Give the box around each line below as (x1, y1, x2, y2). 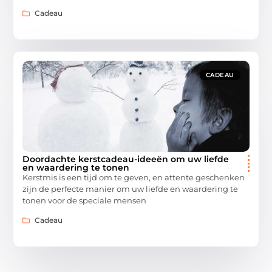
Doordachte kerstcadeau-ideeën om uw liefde (22, 153, 229, 165)
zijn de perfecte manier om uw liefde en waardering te (22, 183, 239, 194)
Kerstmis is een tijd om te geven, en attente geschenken (22, 172, 245, 182)
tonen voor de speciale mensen (22, 195, 147, 205)
